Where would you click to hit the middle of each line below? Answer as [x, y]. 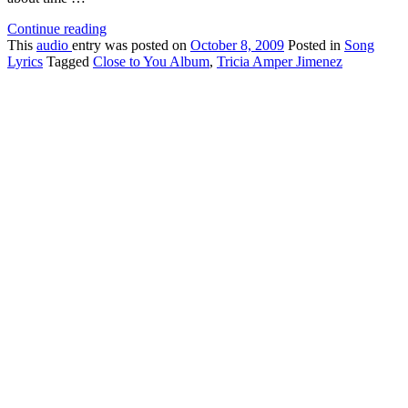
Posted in [314, 46]
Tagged [68, 62]
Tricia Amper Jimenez [280, 62]
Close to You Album [151, 62]
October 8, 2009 [237, 46]
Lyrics [25, 62]
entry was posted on [131, 46]
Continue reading [57, 29]
